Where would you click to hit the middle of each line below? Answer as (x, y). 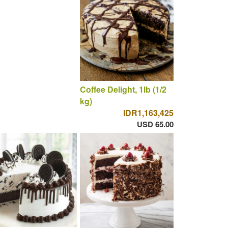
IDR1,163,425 (148, 112)
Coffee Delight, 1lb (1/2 (123, 89)
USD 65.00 (155, 124)
